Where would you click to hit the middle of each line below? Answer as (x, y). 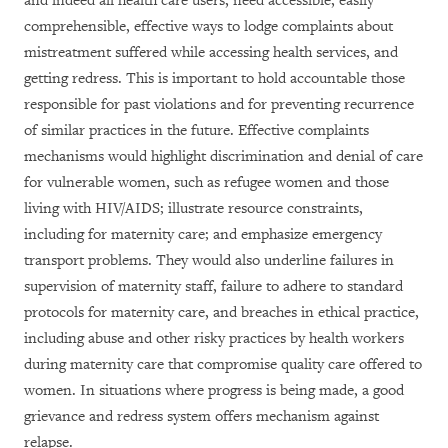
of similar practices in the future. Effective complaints (196, 130)
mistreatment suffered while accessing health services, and (211, 52)
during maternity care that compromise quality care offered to (223, 364)
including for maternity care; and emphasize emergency (203, 234)
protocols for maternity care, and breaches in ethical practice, (221, 312)
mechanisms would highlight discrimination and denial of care (223, 156)
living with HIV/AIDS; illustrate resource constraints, (193, 208)
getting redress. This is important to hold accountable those (214, 78)
